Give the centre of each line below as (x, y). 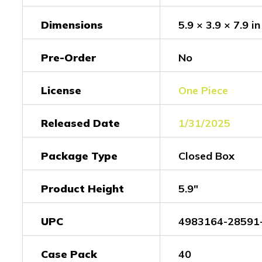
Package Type (79, 156)
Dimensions (72, 25)
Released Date (80, 123)
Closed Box (206, 156)
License (61, 91)
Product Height (82, 189)
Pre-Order (68, 58)
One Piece (203, 91)
